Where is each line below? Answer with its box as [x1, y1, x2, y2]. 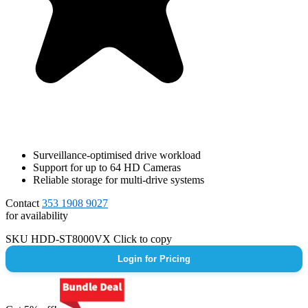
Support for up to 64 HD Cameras [33, 162, 181, 174]
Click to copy [113, 233, 172, 245]
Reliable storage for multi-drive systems [33, 174, 204, 186]
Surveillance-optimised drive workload [33, 149, 201, 162]
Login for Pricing [118, 254, 190, 265]
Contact [5, 197, 42, 210]
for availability [5, 210, 68, 222]
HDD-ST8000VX [31, 233, 113, 245]
